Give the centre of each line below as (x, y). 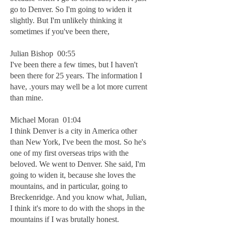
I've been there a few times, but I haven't (74, 65)
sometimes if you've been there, (60, 31)
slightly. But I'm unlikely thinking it (66, 20)
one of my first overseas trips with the (69, 153)
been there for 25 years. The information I (76, 76)
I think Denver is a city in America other (74, 131)
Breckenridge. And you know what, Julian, (78, 197)
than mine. (27, 98)
